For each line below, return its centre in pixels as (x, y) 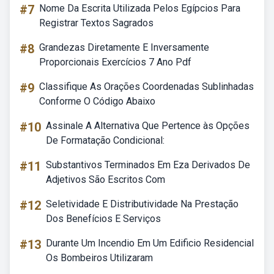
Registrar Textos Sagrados (96, 23)
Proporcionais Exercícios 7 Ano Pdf (115, 62)
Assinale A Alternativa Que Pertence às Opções (148, 126)
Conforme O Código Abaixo (97, 101)
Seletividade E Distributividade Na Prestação (142, 204)
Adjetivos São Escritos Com (106, 180)
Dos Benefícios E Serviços (103, 219)
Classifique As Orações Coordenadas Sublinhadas (146, 87)
